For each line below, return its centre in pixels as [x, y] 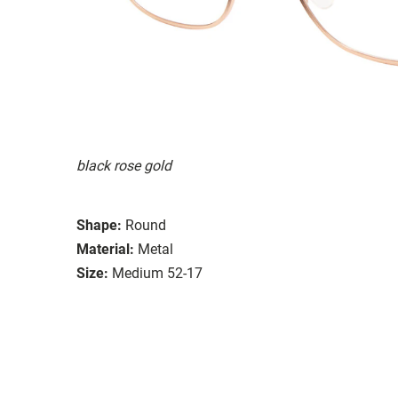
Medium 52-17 [157, 273]
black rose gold [124, 165]
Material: [105, 249]
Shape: [99, 225]
